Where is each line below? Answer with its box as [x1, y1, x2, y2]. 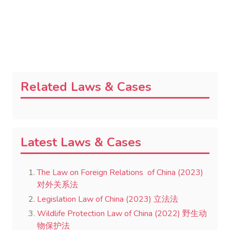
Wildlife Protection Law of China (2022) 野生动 [37, 208, 207, 219]
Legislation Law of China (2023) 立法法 [37, 194, 178, 205]
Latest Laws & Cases [21, 134, 141, 150]
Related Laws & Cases [21, 79, 151, 95]
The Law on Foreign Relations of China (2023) [37, 167, 203, 178]
